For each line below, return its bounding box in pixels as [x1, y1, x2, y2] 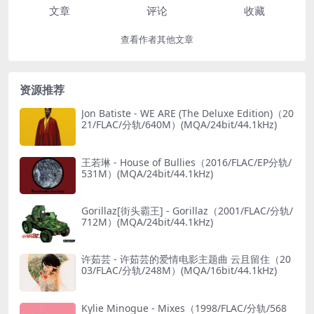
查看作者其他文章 [121, 34, 193, 46]
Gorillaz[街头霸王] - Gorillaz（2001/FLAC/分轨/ [81, 203, 293, 217]
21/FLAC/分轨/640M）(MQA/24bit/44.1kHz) [81, 118, 277, 132]
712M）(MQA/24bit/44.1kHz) [81, 214, 213, 228]
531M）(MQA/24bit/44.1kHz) [81, 166, 213, 180]
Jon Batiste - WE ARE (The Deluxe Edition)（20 [81, 107, 294, 121]
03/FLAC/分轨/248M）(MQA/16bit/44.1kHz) [81, 264, 277, 278]
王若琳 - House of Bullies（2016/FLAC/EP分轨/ [81, 155, 292, 169]
